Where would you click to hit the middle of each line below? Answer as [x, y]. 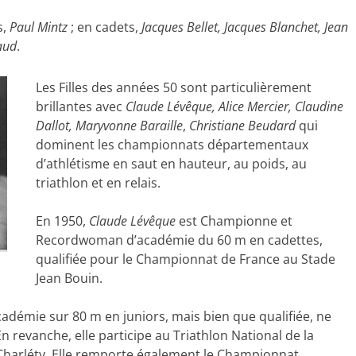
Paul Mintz [39, 27]
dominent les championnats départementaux [172, 145]
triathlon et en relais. [98, 183]
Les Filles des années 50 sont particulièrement [173, 87]
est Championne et [234, 221]
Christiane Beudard [242, 126]
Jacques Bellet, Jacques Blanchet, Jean [245, 27]
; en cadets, [104, 27]
